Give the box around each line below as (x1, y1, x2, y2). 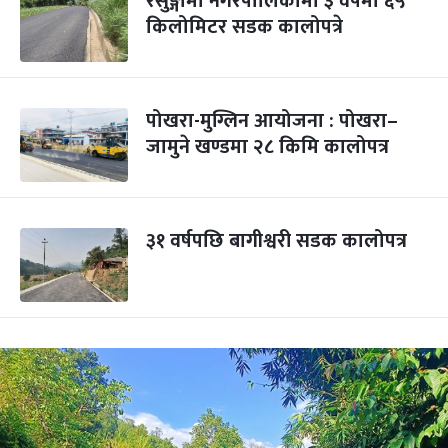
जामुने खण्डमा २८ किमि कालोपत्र (146, 130, 389, 164)
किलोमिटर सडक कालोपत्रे (146, 10, 343, 44)
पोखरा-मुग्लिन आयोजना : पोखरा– (146, 104, 398, 138)
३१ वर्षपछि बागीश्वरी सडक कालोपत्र (146, 224, 407, 258)
